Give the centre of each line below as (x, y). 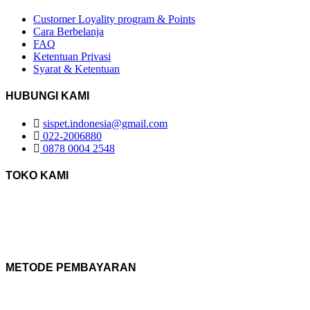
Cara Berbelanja (69, 32)
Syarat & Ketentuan (76, 69)
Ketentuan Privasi (72, 57)
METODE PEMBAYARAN (71, 267)
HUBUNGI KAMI (47, 96)
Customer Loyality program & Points (114, 19)
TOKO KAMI (37, 175)
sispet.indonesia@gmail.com (105, 123)
